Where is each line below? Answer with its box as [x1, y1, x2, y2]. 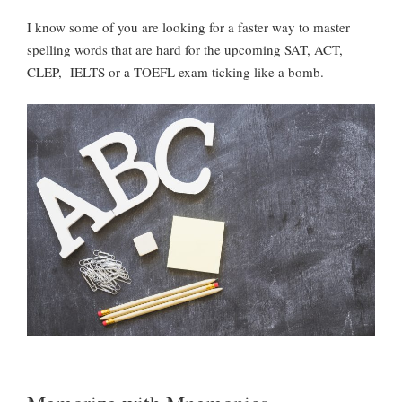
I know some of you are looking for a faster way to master [27, 18, 350, 37]
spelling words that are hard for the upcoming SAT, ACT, [27, 40, 343, 59]
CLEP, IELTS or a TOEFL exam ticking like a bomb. [27, 63, 324, 82]
